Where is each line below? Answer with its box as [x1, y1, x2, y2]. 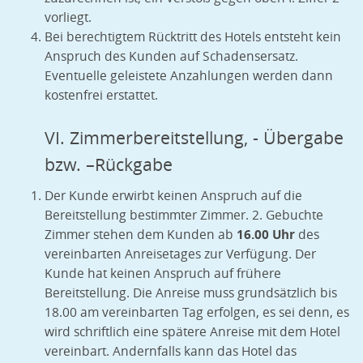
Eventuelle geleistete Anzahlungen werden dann [45, 67, 333, 85]
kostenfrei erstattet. [45, 87, 158, 105]
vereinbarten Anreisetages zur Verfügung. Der [45, 246, 316, 263]
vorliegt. [45, 9, 92, 27]
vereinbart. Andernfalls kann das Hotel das [45, 343, 297, 361]
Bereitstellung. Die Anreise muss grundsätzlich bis [45, 284, 337, 302]
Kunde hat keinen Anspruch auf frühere [45, 265, 281, 283]
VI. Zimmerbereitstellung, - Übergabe [45, 126, 344, 150]
